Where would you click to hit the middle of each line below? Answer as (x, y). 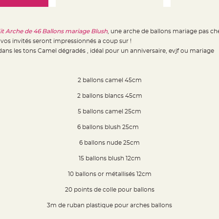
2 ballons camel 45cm (109, 80)
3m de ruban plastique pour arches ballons (109, 205)
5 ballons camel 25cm (109, 111)
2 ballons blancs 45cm (109, 96)
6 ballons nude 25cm (109, 143)
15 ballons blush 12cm (109, 158)
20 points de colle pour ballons (109, 190)
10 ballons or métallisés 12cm (109, 174)
